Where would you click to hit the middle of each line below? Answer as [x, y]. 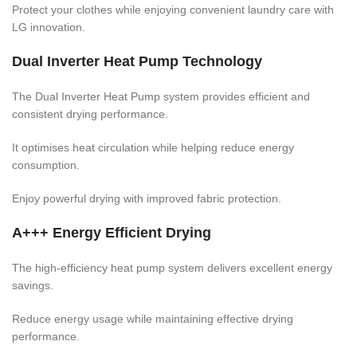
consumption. [46, 165]
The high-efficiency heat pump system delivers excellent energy [172, 267]
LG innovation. [49, 27]
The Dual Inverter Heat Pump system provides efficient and [161, 96]
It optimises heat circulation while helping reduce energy [153, 147]
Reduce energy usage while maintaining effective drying [153, 318]
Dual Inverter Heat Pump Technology [137, 61]
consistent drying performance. [90, 114]
